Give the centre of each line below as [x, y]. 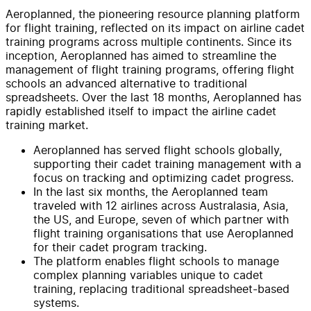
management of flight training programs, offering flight [150, 69]
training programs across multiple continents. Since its [149, 41]
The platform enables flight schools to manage [156, 261]
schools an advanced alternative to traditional [126, 83]
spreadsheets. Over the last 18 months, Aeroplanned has [153, 97]
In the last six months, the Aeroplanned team [151, 191]
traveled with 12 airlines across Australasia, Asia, [161, 205]
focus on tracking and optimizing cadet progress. [163, 177]
